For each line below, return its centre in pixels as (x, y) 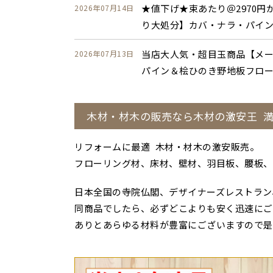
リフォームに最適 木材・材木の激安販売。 (167, 147)
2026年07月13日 (104, 53)
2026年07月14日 (104, 8)
